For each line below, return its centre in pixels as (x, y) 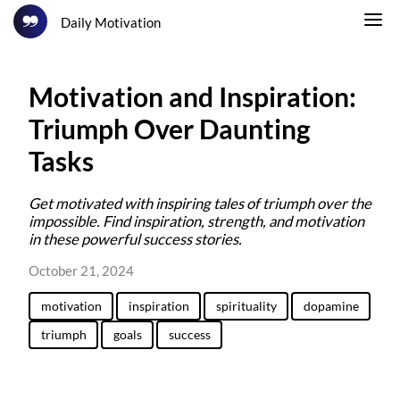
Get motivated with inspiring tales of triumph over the (200, 204)
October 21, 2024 (81, 270)
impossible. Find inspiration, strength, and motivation (196, 222)
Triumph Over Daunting (170, 129)
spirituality (246, 306)
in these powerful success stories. (135, 240)
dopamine (331, 306)
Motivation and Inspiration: (192, 96)
